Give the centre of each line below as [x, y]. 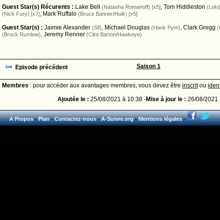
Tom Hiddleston [184, 7]
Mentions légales [160, 119]
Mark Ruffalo [60, 14]
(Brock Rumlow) [21, 34]
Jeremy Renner [64, 34]
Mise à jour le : [166, 99]
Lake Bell [88, 7]
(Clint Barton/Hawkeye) [114, 34]
